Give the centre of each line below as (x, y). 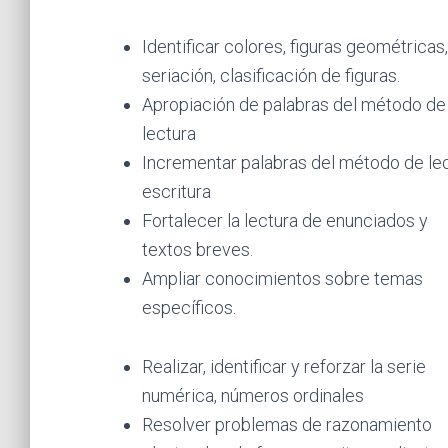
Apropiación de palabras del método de (294, 104)
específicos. (189, 307)
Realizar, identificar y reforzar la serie (284, 366)
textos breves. (197, 249)
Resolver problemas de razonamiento (287, 424)
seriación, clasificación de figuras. (271, 75)
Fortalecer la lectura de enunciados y (285, 220)
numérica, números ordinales (253, 395)
